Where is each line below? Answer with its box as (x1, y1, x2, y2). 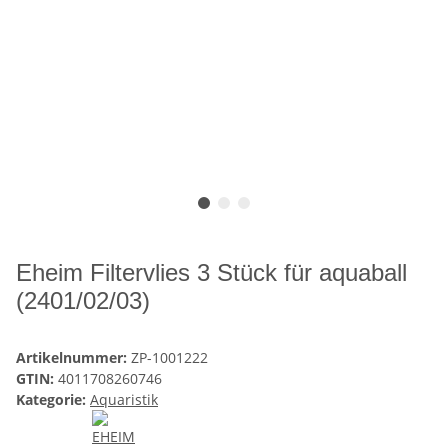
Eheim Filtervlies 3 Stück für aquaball (16, 258, 407, 286)
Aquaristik (90, 389, 158, 409)
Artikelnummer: (16, 347, 131, 367)
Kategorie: (16, 389, 90, 409)
